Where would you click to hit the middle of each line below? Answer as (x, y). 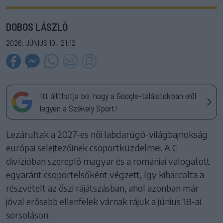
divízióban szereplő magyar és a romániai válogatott (108, 161)
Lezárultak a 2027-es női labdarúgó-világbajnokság (107, 134)
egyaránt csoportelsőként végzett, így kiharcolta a (105, 174)
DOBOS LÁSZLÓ (37, 26)
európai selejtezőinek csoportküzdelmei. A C (92, 147)
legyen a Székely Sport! (79, 108)
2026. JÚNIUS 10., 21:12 (41, 42)
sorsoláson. (28, 215)
